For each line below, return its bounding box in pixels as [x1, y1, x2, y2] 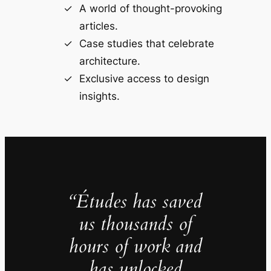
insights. [79, 90, 120, 102]
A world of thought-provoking [79, 2, 222, 15]
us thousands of [79, 211, 192, 237]
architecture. [79, 54, 140, 67]
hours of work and [69, 233, 202, 260]
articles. [79, 19, 118, 32]
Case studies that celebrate [79, 37, 214, 50]
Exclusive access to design [79, 72, 209, 85]
